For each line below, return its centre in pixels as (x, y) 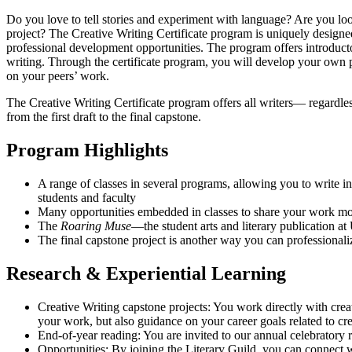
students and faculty (87, 198)
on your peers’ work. (58, 76)
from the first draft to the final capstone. (104, 117)
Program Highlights (87, 150)
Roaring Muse (94, 226)
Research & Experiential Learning (146, 274)
